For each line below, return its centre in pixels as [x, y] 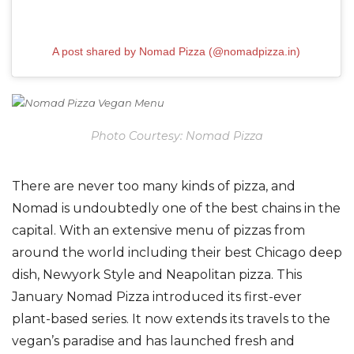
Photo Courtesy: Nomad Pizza [177, 136]
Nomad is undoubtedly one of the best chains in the [176, 209]
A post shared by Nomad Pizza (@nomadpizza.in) [176, 52]
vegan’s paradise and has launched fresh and [153, 341]
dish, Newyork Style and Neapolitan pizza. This [157, 275]
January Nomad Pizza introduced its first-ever [157, 297]
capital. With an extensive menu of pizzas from [158, 231]
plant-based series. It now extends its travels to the [171, 319]
